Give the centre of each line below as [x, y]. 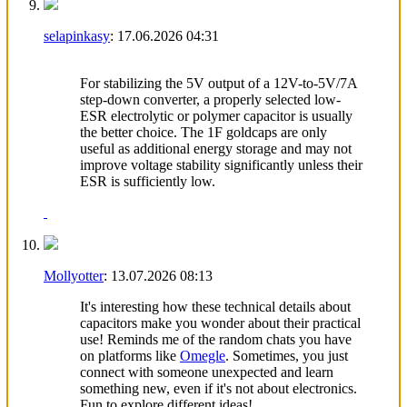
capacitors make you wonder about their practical [220, 323]
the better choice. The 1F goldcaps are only [203, 132]
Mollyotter [74, 275]
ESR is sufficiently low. [148, 181]
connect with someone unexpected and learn [207, 372]
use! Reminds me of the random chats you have [216, 339]
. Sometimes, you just [287, 355]
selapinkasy [77, 35]
